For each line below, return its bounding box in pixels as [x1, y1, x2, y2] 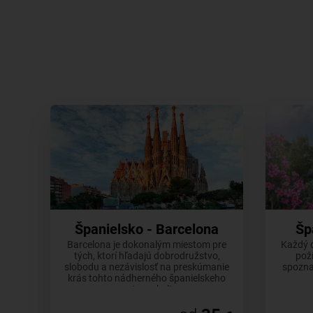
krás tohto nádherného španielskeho [68, 272, 226, 284]
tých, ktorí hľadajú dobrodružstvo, [73, 250, 220, 261]
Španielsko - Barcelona [75, 221, 219, 238]
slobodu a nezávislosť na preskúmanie [64, 261, 229, 272]
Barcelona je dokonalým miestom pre [67, 239, 226, 250]
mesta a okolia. [114, 284, 180, 295]
